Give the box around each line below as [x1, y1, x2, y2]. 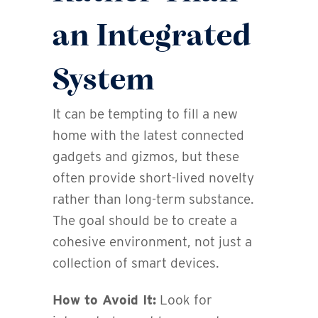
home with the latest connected [53, 126, 244, 143]
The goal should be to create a [53, 212, 237, 229]
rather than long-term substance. [53, 190, 254, 207]
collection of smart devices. [53, 254, 219, 271]
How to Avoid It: [53, 291, 156, 308]
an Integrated [53, 21, 251, 53]
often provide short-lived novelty [53, 169, 254, 186]
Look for [156, 291, 212, 308]
